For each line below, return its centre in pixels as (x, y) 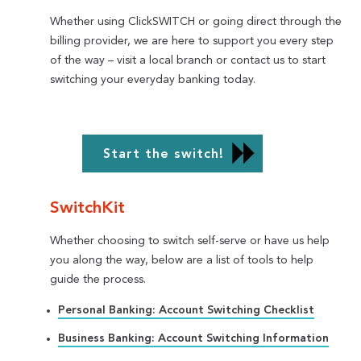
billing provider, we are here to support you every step (192, 41)
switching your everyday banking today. (153, 80)
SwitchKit (88, 209)
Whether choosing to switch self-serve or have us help (190, 241)
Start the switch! (162, 155)
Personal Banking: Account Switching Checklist (187, 310)
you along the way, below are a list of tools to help (182, 261)
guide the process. (98, 280)
